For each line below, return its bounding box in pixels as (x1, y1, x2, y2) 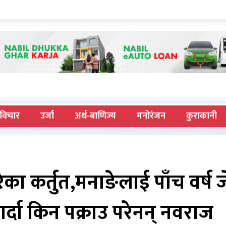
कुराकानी (186, 108, 217, 124)
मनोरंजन (136, 108, 165, 124)
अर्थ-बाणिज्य (74, 108, 116, 124)
